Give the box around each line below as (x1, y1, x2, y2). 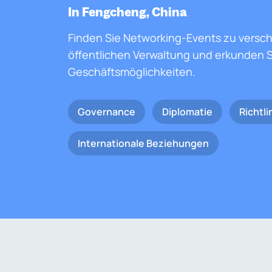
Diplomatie (162, 105, 212, 118)
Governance (78, 105, 135, 118)
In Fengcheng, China (68, 4, 187, 19)
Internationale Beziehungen (78, 137, 209, 150)
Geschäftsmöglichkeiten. (68, 64, 195, 79)
